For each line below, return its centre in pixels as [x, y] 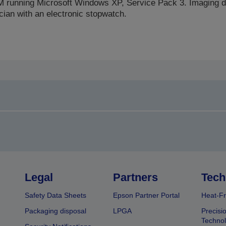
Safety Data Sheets [56, 195]
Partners [135, 177]
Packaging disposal [56, 211]
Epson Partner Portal [146, 195]
